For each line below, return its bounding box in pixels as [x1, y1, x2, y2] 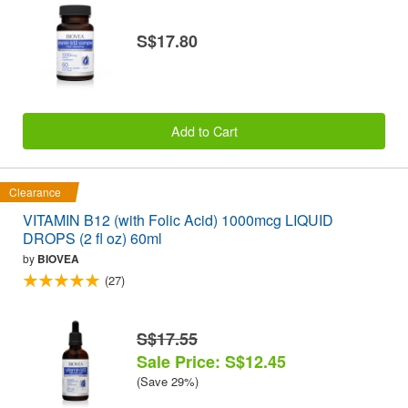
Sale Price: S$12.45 [137, 350, 286, 374]
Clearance [9, 184, 61, 200]
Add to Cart [170, 121, 238, 140]
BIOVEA [37, 250, 79, 268]
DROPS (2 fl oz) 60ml [23, 228, 162, 250]
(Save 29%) [137, 372, 199, 391]
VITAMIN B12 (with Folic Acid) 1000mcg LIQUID [23, 209, 333, 231]
